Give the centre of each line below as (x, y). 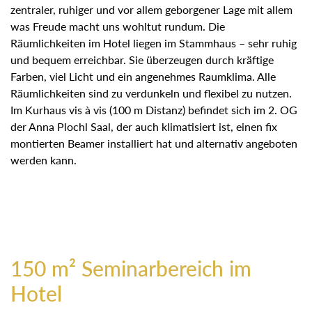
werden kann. (44, 159)
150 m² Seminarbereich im (131, 268)
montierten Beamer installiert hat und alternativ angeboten (154, 143)
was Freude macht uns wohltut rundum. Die (118, 26)
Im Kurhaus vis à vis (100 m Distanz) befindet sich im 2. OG (154, 109)
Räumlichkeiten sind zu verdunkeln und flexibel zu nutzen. (151, 93)
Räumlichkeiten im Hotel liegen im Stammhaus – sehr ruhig (154, 42)
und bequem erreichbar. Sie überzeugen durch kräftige (142, 59)
